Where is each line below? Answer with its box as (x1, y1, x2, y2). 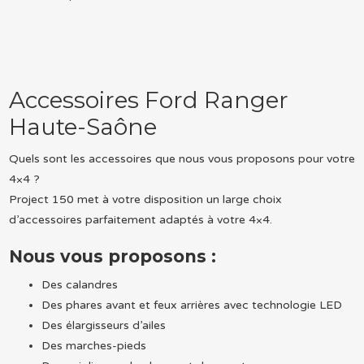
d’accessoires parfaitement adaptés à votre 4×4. (8, 212, 272, 227)
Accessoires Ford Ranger (8, 85, 288, 114)
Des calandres (41, 277, 118, 292)
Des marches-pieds (41, 338, 146, 353)
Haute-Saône (8, 112, 157, 141)
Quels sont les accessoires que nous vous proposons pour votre (8, 151, 355, 166)
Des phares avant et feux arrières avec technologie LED (41, 297, 342, 312)
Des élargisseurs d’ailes (41, 318, 166, 332)
